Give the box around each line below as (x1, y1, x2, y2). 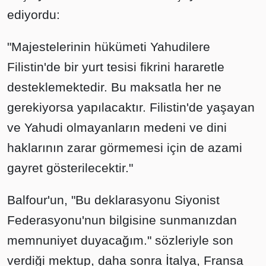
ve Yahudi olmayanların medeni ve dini (7, 121, 227, 135)
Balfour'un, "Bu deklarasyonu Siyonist (7, 193, 220, 207)
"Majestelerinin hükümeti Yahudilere (7, 40, 210, 54)
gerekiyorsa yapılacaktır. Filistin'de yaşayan (7, 100, 255, 115)
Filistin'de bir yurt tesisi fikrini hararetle (7, 60, 224, 74)
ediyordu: (7, 8, 60, 22)
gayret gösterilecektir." (7, 161, 133, 175)
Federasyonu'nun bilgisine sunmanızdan (7, 213, 237, 227)
